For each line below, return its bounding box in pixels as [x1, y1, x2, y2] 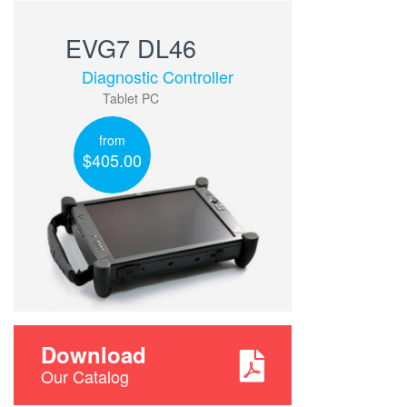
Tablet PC [102, 88, 159, 107]
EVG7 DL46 [65, 29, 196, 65]
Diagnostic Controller [81, 64, 233, 88]
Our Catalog [41, 364, 129, 389]
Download [41, 339, 146, 371]
